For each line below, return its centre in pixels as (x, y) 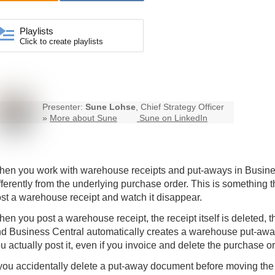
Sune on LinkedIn (173, 118)
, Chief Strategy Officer (180, 107)
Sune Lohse (110, 107)
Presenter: (64, 107)
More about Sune (83, 118)
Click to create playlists (61, 42)
